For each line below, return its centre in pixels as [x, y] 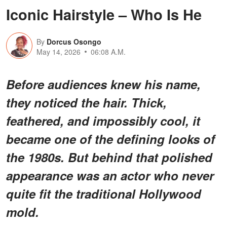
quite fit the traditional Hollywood [104, 193]
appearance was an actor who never [110, 175]
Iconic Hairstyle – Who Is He [104, 14]
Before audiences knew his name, [103, 84]
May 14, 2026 [59, 51]
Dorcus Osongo [74, 41]
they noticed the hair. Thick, [86, 102]
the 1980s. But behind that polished [109, 157]
